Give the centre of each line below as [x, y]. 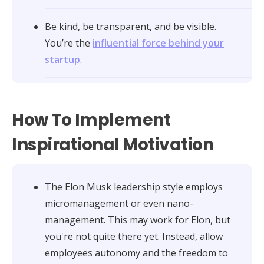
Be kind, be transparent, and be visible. [131, 26]
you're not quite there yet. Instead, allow [134, 236]
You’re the [69, 43]
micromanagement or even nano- [119, 203]
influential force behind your [158, 43]
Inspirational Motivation [113, 144]
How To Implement [91, 120]
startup [62, 59]
